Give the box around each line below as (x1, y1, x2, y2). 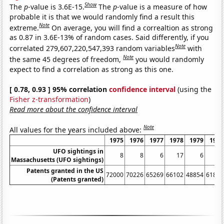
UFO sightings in (53, 147, 104, 156)
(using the (175, 84, 212, 94)
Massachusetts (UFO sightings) (11, 155, 104, 164)
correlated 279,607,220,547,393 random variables (9, 43, 175, 53)
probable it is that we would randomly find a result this (9, 11, 195, 21)
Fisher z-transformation (9, 94, 89, 104)
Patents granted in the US (26, 166, 104, 175)
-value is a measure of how (117, 1, 207, 11)
